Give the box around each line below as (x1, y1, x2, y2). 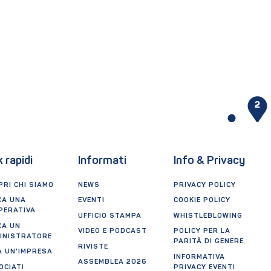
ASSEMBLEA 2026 (77, 258, 147, 266)
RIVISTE (77, 243, 108, 250)
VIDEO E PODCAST (77, 227, 147, 235)
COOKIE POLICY (174, 197, 231, 204)
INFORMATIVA (174, 253, 226, 261)
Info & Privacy (174, 155, 246, 167)
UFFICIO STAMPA (77, 212, 142, 220)
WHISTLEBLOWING (174, 212, 243, 220)
